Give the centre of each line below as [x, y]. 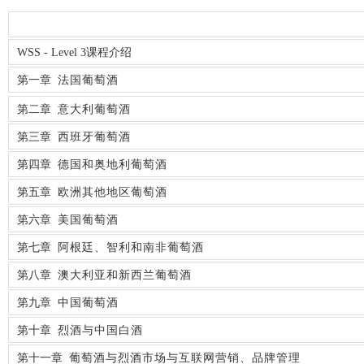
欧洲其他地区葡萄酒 [113, 192]
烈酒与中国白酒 [100, 330]
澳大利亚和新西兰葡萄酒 [125, 275]
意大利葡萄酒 [94, 109]
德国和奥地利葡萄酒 [113, 164]
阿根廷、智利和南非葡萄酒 [131, 247]
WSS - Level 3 [52, 52]
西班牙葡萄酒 [94, 136]
